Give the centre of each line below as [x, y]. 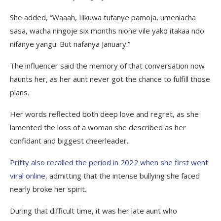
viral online [28, 176]
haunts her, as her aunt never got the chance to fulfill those [110, 79]
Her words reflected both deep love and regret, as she [104, 114]
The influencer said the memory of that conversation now [107, 66]
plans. [19, 92]
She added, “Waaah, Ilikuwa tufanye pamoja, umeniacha [103, 18]
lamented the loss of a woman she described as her [98, 128]
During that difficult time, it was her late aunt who [93, 211]
